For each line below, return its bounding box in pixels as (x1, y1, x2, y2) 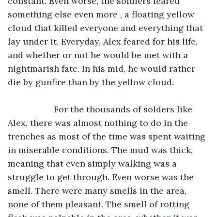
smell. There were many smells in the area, (8, 185, 189, 196)
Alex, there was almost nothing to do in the (8, 117, 190, 128)
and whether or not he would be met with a (8, 49, 190, 61)
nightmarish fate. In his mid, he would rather (8, 62, 198, 74)
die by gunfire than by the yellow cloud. (8, 76, 176, 88)
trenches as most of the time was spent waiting (8, 130, 208, 142)
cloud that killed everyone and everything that (8, 22, 205, 33)
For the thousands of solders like (17, 103, 54, 115)
